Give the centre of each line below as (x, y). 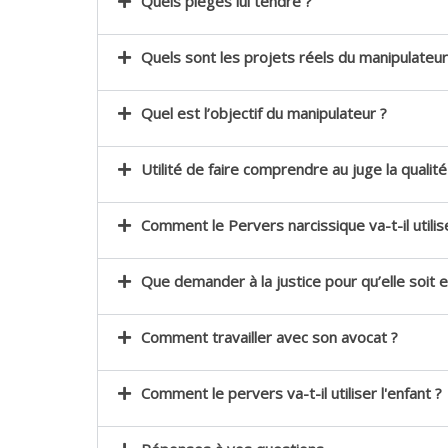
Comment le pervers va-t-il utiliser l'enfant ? (291, 393)
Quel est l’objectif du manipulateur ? (263, 113)
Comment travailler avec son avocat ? (269, 337)
